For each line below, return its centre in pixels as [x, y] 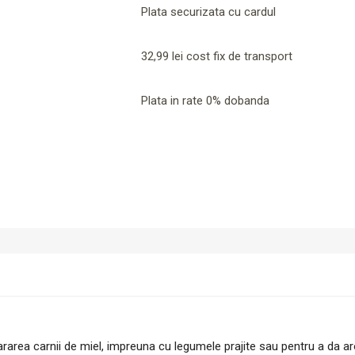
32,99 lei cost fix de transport [217, 56]
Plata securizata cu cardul [209, 11]
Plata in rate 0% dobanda [206, 100]
